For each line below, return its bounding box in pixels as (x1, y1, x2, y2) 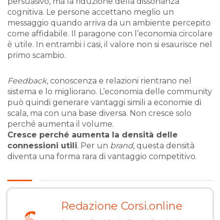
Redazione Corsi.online (61, 199, 183, 213)
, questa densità (133, 141, 194, 151)
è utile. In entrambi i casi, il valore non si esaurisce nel (7, 40, 212, 50)
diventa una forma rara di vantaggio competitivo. (7, 152, 197, 162)
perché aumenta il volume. (7, 119, 114, 129)
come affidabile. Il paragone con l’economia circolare (7, 29, 213, 39)
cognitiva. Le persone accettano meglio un (7, 7, 174, 17)
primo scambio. (7, 51, 66, 60)
